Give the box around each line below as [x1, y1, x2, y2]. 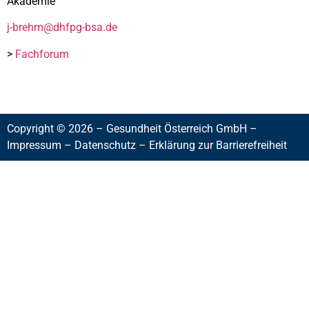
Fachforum [15, 47, 69, 61]
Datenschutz [74, 139, 136, 152]
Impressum [7, 139, 61, 152]
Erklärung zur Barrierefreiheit [149, 139, 287, 152]
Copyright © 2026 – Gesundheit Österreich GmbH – [7, 122, 257, 136]
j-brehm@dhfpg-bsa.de [7, 21, 117, 34]
